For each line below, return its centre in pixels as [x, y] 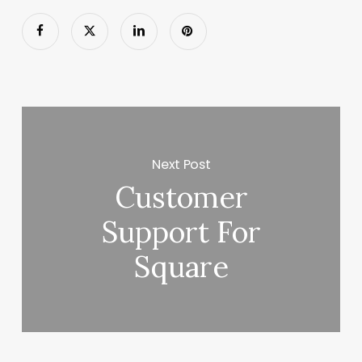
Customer [181, 198]
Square [181, 267]
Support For [181, 232]
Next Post [181, 164]
